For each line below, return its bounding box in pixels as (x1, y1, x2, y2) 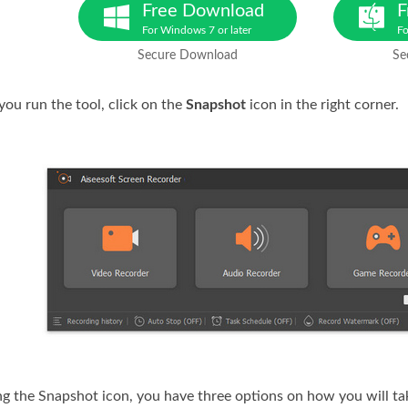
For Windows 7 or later (142, 25, 251, 36)
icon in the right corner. (246, 97, 399, 112)
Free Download (142, 2, 264, 20)
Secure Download (138, 49, 238, 62)
